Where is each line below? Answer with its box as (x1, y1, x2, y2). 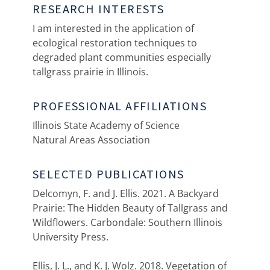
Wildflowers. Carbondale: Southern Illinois (33, 216, 222, 229)
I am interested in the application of (33, 22, 194, 35)
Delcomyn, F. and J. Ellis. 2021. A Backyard (33, 187, 219, 200)
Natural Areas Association (33, 133, 150, 146)
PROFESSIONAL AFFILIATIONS (33, 98, 207, 113)
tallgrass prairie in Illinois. (33, 65, 148, 78)
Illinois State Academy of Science (33, 119, 180, 132)
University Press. (33, 230, 108, 243)
